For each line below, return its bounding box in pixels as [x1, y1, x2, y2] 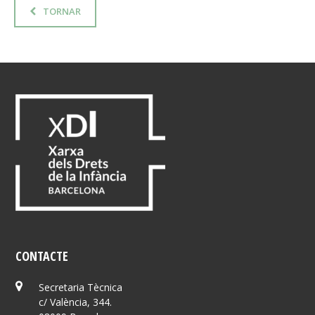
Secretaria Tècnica [38, 280, 122, 294]
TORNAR [42, 4, 81, 18]
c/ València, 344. [38, 295, 112, 309]
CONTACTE [15, 247, 69, 264]
